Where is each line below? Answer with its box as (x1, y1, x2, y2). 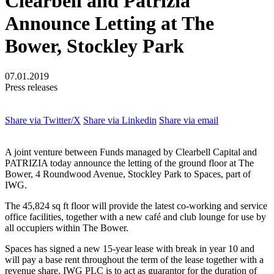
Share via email (159, 114, 218, 125)
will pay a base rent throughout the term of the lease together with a (5, 254, 264, 265)
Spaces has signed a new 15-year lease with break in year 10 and (5, 243, 254, 254)
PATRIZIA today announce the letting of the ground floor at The (5, 157, 254, 168)
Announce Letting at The (5, 12, 214, 35)
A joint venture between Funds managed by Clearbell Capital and (5, 146, 257, 157)
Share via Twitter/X (5, 114, 81, 125)
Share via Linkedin (83, 114, 157, 125)
